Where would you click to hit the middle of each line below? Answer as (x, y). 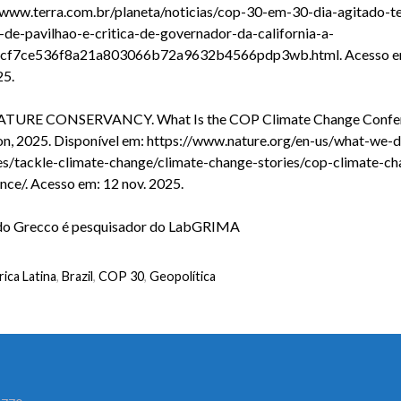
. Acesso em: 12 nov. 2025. (104, 183)
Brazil (77, 276)
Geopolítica (182, 276)
